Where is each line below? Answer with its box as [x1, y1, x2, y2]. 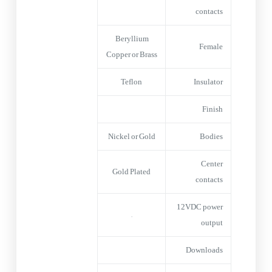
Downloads [186, 242, 223, 258]
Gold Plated [112, 163, 151, 180]
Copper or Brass [106, 46, 157, 63]
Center [201, 155, 223, 172]
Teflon [121, 73, 143, 90]
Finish [202, 101, 223, 117]
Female [199, 38, 223, 55]
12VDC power [177, 199, 223, 215]
